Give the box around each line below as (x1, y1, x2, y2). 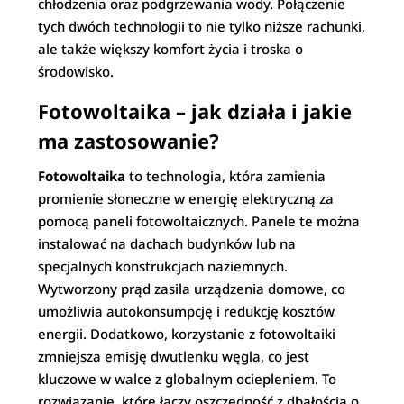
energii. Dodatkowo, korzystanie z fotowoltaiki (38, 325, 336, 343)
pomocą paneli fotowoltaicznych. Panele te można (38, 212, 361, 230)
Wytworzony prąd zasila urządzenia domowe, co (38, 280, 346, 298)
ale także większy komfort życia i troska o (38, 40, 304, 58)
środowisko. (38, 62, 115, 80)
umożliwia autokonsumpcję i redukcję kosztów (38, 302, 335, 320)
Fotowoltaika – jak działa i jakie (38, 97, 353, 124)
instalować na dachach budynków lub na (38, 234, 297, 252)
